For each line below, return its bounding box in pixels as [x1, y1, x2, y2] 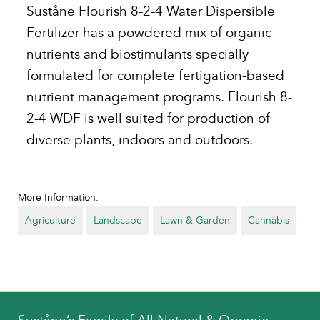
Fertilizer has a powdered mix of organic [26, 24, 271, 42]
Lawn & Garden [160, 214, 230, 227]
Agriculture [25, 214, 76, 227]
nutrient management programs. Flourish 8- [26, 89, 292, 106]
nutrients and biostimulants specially [26, 46, 249, 64]
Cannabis [248, 214, 289, 227]
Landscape [94, 214, 142, 227]
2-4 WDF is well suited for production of [26, 110, 270, 128]
